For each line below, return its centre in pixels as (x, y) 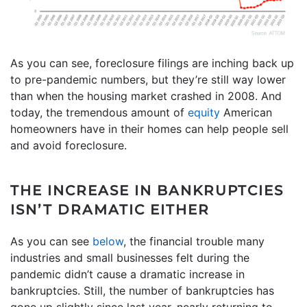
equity (204, 113)
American (246, 113)
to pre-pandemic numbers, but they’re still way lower (148, 80)
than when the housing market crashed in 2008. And (146, 96)
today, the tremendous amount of (99, 113)
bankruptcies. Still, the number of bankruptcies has (142, 291)
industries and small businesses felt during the (130, 258)
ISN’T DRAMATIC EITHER (110, 210)
